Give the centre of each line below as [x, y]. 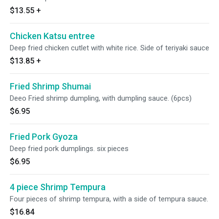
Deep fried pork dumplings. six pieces [69, 149]
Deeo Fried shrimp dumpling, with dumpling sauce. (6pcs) [101, 98]
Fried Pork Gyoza [44, 137]
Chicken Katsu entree [52, 36]
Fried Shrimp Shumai [50, 86]
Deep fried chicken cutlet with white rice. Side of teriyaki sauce [109, 48]
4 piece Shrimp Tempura [58, 187]
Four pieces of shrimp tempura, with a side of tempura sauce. [109, 199]
